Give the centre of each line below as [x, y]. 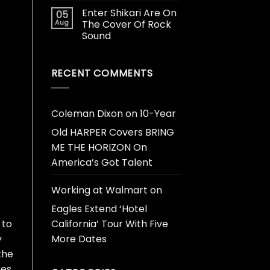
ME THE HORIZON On [99, 148]
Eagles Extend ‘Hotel [99, 209]
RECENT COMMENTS [102, 73]
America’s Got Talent [102, 163]
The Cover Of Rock [126, 24]
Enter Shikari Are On [129, 13]
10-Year [158, 114]
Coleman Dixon [87, 114]
